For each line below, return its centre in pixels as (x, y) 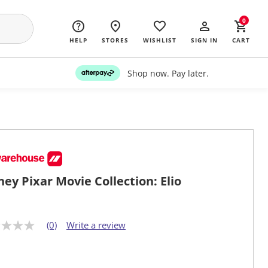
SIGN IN (204, 40)
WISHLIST (160, 40)
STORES (115, 40)
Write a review (96, 225)
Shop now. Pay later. (168, 73)
